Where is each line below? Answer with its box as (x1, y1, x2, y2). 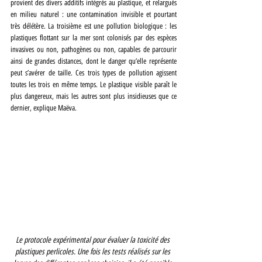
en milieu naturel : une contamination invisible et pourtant (11, 9, 177, 19)
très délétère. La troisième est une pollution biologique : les (11, 21, 177, 30)
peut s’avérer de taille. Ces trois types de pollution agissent (11, 68, 177, 77)
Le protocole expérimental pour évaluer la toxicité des (16, 235, 171, 245)
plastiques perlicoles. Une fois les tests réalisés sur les (15, 246, 172, 257)
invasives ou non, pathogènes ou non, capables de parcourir (11, 44, 177, 54)
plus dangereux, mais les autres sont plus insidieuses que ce (11, 91, 177, 101)
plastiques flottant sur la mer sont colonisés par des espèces (11, 33, 177, 42)
